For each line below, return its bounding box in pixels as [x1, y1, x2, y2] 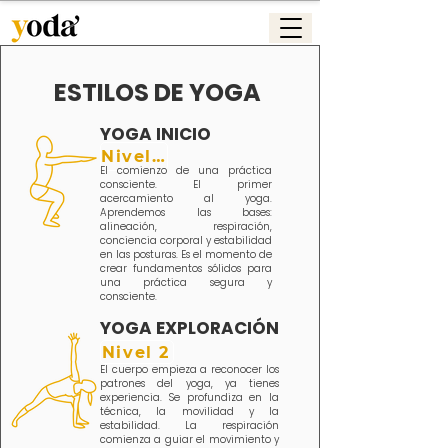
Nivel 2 [101, 342, 171, 362]
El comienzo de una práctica [100, 163, 272, 178]
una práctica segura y [100, 275, 272, 290]
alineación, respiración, [100, 219, 272, 234]
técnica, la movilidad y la [100, 404, 279, 419]
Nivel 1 [152, 147, 165, 166]
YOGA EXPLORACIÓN [100, 316, 279, 340]
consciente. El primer [100, 177, 272, 192]
